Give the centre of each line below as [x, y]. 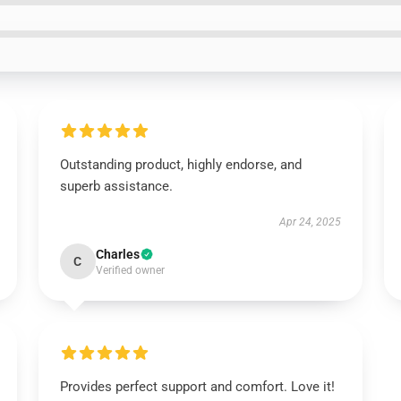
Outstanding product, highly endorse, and [180, 165]
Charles [117, 254]
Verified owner [130, 270]
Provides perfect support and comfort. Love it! [197, 387]
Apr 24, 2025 [311, 222]
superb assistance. [116, 186]
